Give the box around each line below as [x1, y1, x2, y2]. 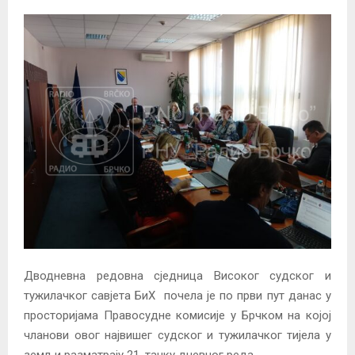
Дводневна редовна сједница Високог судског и [24, 269, 331, 284]
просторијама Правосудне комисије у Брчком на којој [24, 308, 331, 323]
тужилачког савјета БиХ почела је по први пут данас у [24, 288, 331, 303]
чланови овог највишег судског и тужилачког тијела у [24, 328, 331, 343]
